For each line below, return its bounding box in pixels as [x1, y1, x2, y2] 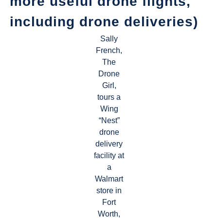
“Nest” [98, 116, 120, 125]
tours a [97, 93, 121, 102]
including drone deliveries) [10, 14, 198, 30]
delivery [95, 140, 123, 148]
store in [96, 186, 122, 195]
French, [96, 46, 122, 55]
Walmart [95, 175, 123, 183]
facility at [94, 151, 124, 160]
